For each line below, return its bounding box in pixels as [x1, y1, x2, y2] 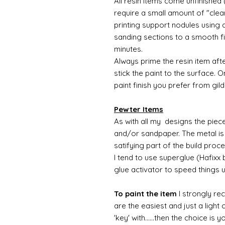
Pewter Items [114, 104, 163, 114]
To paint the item [114, 188, 177, 198]
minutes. [114, 44, 143, 54]
